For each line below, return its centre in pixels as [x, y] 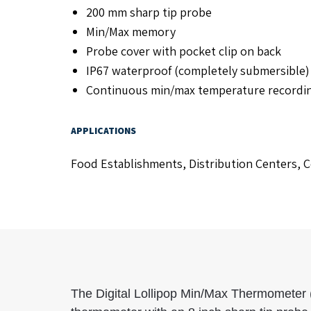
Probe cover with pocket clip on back [184, 51]
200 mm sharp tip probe [149, 12]
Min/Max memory [131, 32]
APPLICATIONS [103, 131]
